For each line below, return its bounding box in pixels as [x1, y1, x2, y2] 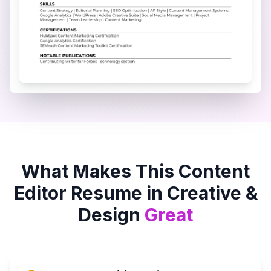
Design [78, 203, 140, 226]
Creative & [166, 181, 258, 204]
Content [178, 160, 250, 182]
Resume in [66, 181, 167, 204]
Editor [13, 181, 67, 204]
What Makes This [21, 160, 178, 182]
